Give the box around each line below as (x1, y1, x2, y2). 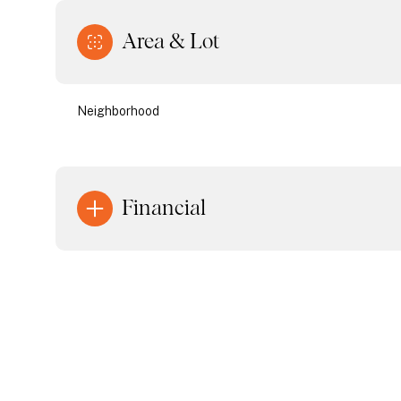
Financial (122, 198, 206, 219)
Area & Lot (122, 31, 219, 53)
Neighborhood (77, 104, 159, 118)
